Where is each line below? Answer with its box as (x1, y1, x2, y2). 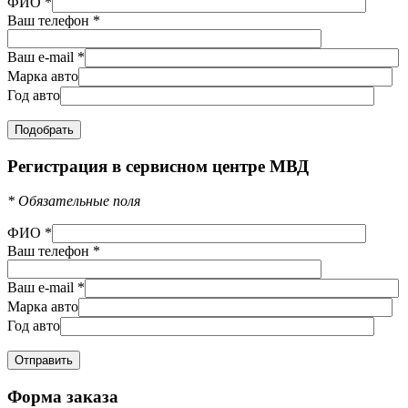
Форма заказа (7, 386, 118, 406)
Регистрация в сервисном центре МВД (7, 156, 309, 176)
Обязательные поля (15, 193, 140, 209)
